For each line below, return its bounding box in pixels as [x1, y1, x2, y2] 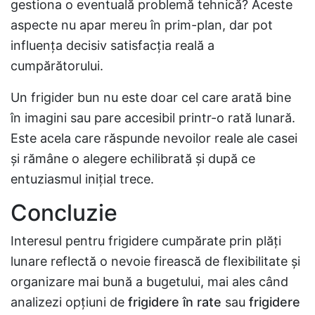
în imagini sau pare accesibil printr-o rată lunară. [11, 110, 295, 125]
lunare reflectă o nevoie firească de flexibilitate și [11, 254, 300, 269]
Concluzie [11, 199, 117, 226]
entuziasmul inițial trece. [11, 172, 154, 186]
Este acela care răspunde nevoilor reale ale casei [11, 131, 297, 146]
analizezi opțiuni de [11, 295, 128, 309]
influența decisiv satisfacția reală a [11, 38, 214, 53]
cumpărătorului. [11, 58, 103, 73]
